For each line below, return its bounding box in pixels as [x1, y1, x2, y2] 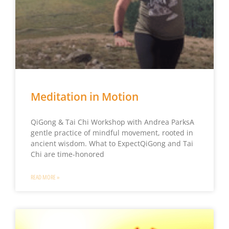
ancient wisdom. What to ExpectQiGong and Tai [30, 138, 193, 148]
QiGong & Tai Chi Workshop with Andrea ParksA [30, 117, 194, 127]
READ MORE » [30, 173, 60, 181]
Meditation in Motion [30, 89, 139, 104]
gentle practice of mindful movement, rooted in [30, 127, 193, 138]
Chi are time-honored [30, 149, 104, 159]
